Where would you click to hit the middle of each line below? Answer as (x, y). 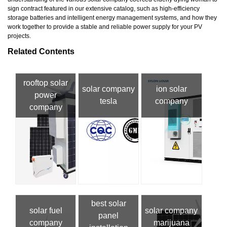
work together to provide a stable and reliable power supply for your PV (105, 27)
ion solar (171, 89)
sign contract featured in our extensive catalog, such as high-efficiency (104, 8)
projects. (19, 36)
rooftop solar (46, 83)
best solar (108, 203)
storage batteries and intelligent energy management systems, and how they (112, 17)
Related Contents (41, 51)
